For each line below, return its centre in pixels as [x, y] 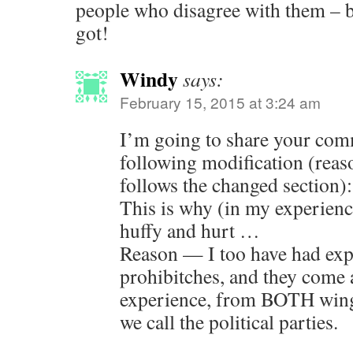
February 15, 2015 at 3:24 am [220, 102]
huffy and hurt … [190, 230]
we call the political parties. [229, 321]
